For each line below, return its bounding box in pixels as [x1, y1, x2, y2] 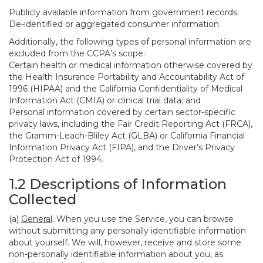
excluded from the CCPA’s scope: [9, 48, 145, 59]
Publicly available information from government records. [9, 7, 239, 18]
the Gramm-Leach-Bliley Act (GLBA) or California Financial [9, 130, 245, 141]
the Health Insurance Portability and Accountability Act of [9, 72, 244, 82]
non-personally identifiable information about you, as [9, 249, 223, 259]
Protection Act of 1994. [9, 154, 103, 164]
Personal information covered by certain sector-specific [9, 107, 235, 117]
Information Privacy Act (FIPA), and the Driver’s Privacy [9, 142, 235, 153]
